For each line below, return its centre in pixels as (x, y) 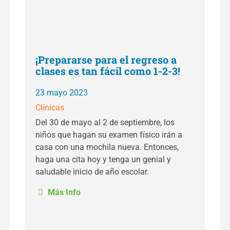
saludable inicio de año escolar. (93, 172)
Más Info (63, 192)
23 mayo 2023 (62, 93)
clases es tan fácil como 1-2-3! (109, 71)
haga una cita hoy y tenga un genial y (103, 159)
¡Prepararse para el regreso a (106, 60)
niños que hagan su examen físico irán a (109, 135)
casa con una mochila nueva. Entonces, (107, 147)
